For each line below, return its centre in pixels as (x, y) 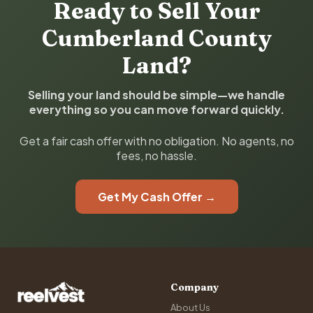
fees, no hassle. (156, 155)
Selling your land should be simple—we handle (156, 95)
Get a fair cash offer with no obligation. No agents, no (156, 141)
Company (195, 287)
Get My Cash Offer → (156, 197)
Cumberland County (156, 38)
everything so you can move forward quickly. (156, 109)
